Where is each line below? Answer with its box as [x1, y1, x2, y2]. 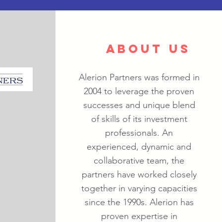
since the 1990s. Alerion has [84, 197, 194, 208]
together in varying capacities [81, 183, 197, 194]
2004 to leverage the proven [84, 86, 194, 97]
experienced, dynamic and [87, 141, 191, 152]
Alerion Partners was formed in [78, 72, 200, 83]
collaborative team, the [94, 155, 184, 166]
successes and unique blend [83, 100, 195, 111]
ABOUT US [106, 41, 191, 56]
